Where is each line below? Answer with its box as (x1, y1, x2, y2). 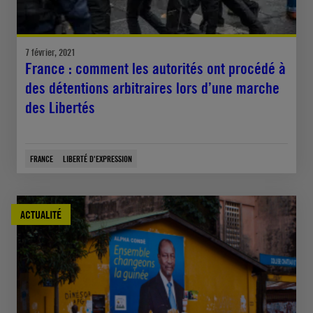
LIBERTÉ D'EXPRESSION (63, 153, 132, 165)
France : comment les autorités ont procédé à (25, 59, 286, 78)
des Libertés (25, 99, 95, 117)
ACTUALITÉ (20, 208, 61, 222)
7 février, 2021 (25, 46, 75, 59)
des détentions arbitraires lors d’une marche (25, 79, 279, 98)
